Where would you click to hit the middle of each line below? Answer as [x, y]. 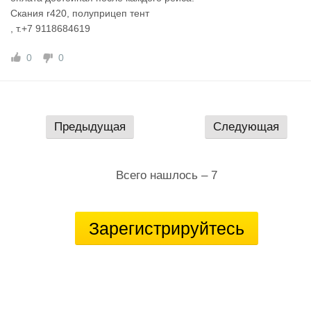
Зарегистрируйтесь [167, 228]
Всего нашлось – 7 [167, 175]
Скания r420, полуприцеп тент [80, 13]
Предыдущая [90, 127]
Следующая [246, 127]
